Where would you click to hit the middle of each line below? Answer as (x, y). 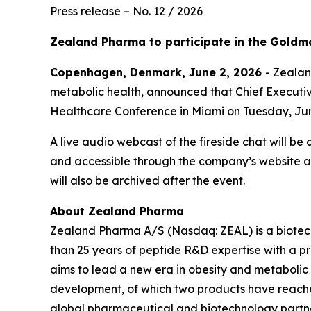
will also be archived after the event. (148, 180)
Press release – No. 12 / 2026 (126, 11)
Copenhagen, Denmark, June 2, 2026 (158, 72)
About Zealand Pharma (117, 211)
